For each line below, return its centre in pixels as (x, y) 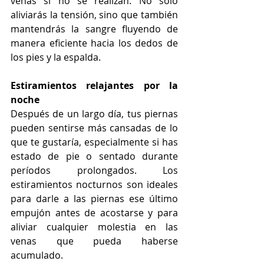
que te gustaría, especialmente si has (94, 142)
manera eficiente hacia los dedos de (94, 43)
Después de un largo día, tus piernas (94, 113)
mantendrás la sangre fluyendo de (94, 29)
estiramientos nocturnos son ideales (94, 184)
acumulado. (38, 255)
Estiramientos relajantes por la (94, 85)
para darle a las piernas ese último (94, 198)
